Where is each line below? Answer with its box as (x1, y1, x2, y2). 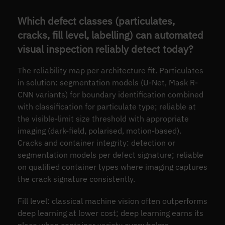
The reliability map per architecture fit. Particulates (17, 65, 203, 76)
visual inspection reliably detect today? (17, 42, 193, 56)
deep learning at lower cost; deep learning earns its (17, 208, 203, 218)
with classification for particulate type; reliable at (17, 101, 196, 112)
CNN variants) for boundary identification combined (17, 89, 203, 100)
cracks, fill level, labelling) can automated (17, 28, 203, 42)
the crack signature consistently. (17, 174, 135, 184)
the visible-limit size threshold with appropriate (17, 114, 189, 124)
